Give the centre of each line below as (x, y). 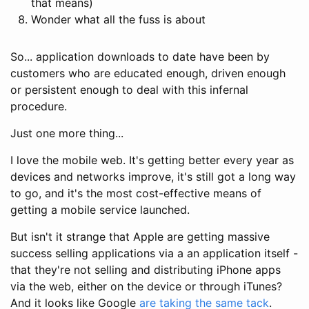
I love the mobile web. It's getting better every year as (152, 160)
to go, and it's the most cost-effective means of (136, 193)
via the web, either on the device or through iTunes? (146, 286)
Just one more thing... (67, 133)
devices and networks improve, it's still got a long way (153, 176)
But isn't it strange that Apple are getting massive (140, 236)
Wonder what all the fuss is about (118, 19)
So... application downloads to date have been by (140, 56)
